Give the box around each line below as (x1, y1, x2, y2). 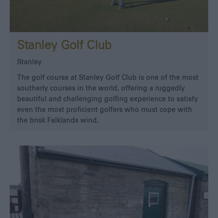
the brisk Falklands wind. (17, 117, 99, 125)
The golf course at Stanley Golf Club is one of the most (17, 74, 199, 82)
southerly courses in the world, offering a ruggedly (17, 85, 185, 92)
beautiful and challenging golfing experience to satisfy (17, 96, 198, 103)
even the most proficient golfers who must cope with (17, 107, 192, 114)
